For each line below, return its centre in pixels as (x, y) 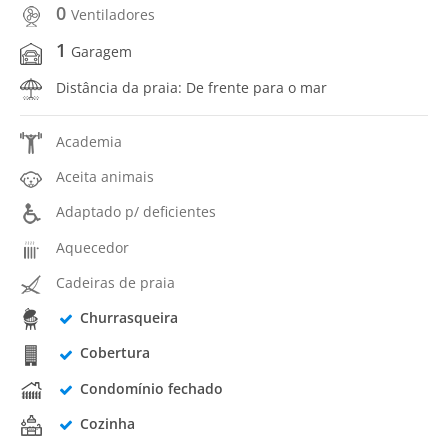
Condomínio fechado (151, 388)
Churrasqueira (128, 317)
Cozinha (107, 423)
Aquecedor (92, 247)
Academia (89, 141)
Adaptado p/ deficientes (136, 212)
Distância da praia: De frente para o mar (191, 87)
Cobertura (114, 353)
